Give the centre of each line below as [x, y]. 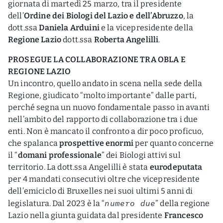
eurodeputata [176, 167]
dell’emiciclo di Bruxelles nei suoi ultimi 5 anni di [101, 191]
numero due [130, 203]
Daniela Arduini [70, 27]
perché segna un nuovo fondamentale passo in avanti [109, 107]
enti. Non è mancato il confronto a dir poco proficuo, [106, 131]
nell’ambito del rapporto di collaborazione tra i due [103, 119]
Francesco [184, 215]
